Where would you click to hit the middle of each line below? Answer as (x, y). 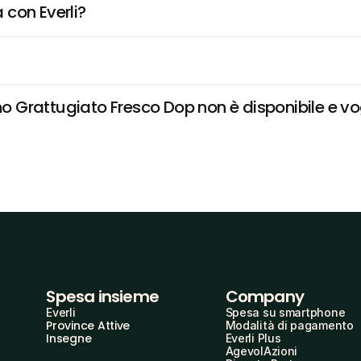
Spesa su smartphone (285, 312)
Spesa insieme (102, 297)
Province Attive (88, 326)
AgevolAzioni (261, 351)
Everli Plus (253, 338)
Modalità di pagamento (289, 325)
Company (264, 297)
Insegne (69, 338)
